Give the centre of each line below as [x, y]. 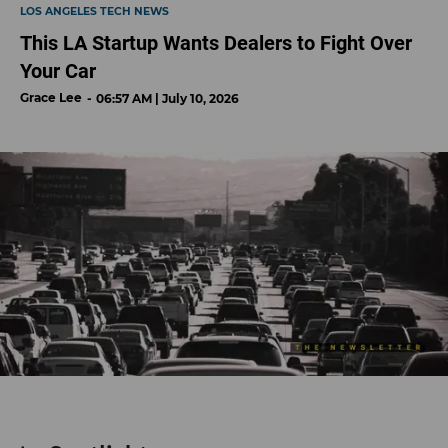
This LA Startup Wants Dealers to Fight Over [216, 43]
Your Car [58, 71]
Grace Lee [51, 98]
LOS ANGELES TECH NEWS [94, 12]
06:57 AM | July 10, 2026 [167, 99]
